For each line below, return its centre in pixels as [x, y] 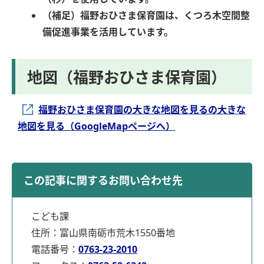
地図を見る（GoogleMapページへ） [96, 126]
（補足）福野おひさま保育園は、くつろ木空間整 [146, 16]
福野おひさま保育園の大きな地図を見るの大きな [142, 110]
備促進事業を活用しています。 [108, 32]
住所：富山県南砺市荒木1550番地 [103, 233]
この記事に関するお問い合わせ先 [103, 181]
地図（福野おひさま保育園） [127, 77]
